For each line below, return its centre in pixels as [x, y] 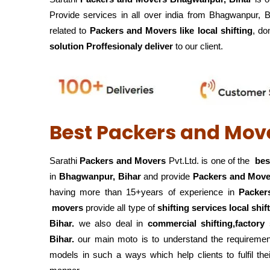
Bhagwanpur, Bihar [100, 176]
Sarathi [65, 161]
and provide [167, 176]
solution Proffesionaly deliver [111, 46]
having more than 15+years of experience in [144, 192]
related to [70, 30]
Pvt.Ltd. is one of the [209, 161]
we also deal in [113, 223]
